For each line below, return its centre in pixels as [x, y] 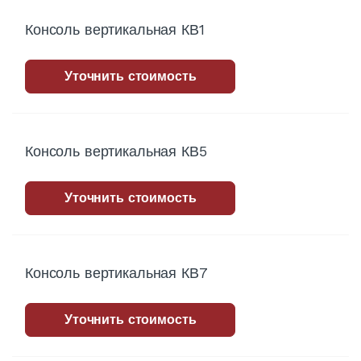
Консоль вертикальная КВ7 [116, 273]
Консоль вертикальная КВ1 [115, 30]
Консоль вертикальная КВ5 [116, 151]
